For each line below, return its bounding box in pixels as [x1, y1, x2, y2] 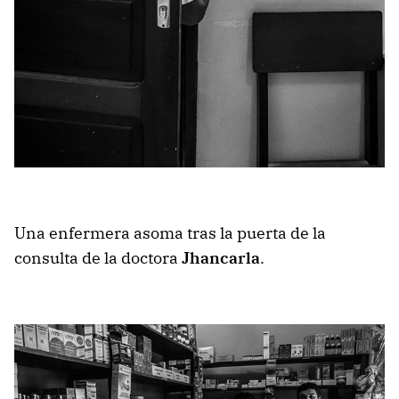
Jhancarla [182, 248, 260, 269]
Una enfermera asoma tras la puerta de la [14, 223, 326, 244]
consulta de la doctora [14, 248, 182, 269]
